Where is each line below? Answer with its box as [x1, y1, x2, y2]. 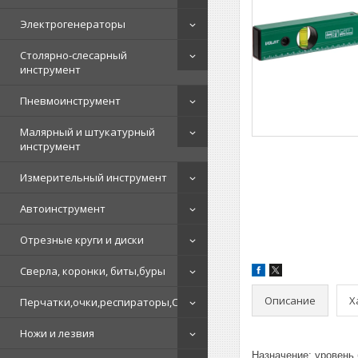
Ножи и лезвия [20, 326, 94, 340]
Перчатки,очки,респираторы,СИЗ [20, 295, 192, 309]
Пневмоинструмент [20, 93, 121, 108]
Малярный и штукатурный [20, 125, 155, 139]
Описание [265, 292, 316, 308]
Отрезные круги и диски [20, 233, 144, 247]
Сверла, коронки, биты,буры [20, 264, 165, 278]
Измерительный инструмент [20, 170, 167, 185]
